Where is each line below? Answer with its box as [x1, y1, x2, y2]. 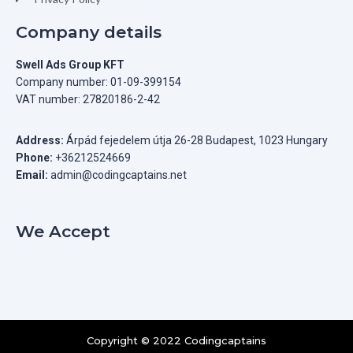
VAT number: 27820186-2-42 [16, 93, 160, 106]
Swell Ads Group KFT [16, 58, 124, 72]
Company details [16, 22, 162, 43]
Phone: [16, 151, 55, 165]
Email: [16, 169, 48, 182]
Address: [16, 134, 64, 147]
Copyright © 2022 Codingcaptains [87, 334, 266, 347]
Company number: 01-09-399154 [16, 76, 181, 89]
